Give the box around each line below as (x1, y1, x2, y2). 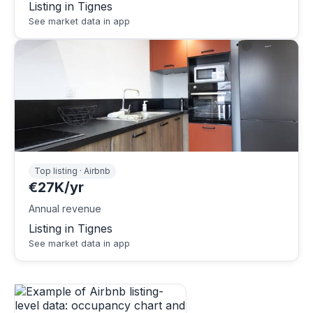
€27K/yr (29, 178, 84, 196)
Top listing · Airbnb (34, 166, 110, 177)
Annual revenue (29, 202, 101, 214)
